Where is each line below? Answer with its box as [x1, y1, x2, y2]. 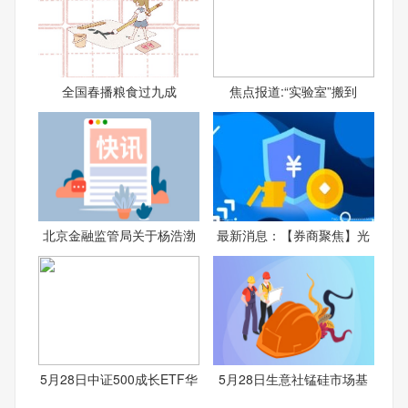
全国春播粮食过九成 [61, 81, 177, 100]
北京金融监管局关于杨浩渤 [42, 225, 196, 244]
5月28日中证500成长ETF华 [40, 369, 199, 388]
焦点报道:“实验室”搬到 [229, 81, 358, 100]
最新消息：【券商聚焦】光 [217, 225, 371, 244]
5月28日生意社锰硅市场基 [219, 369, 369, 388]
